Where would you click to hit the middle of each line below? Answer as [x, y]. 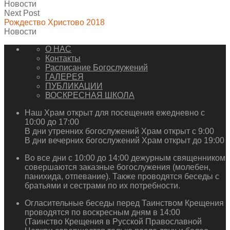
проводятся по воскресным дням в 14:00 [102, 212]
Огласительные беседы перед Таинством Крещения [124, 203]
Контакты [63, 58]
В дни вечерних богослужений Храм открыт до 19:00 [124, 140]
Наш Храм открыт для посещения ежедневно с [115, 112]
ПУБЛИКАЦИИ [74, 86]
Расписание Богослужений [97, 67]
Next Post [22, 13]
